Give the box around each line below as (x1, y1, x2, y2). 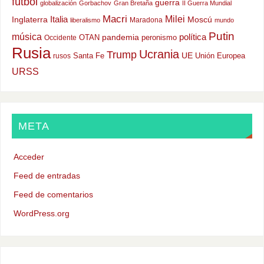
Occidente (44, 34, 77, 42)
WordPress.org (13, 209, 70, 219)
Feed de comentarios (13, 190, 93, 200)
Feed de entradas (13, 171, 80, 181)
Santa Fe (72, 51, 104, 61)
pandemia (101, 33, 139, 42)
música (11, 31, 42, 42)
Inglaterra (11, 15, 48, 25)
